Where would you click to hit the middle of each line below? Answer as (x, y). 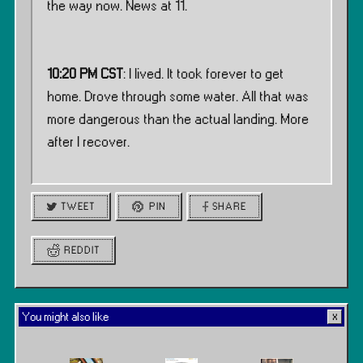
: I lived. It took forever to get (203, 75)
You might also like (65, 318)
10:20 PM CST (85, 75)
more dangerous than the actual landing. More (178, 120)
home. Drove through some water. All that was (178, 97)
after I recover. (88, 143)
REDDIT (82, 251)
